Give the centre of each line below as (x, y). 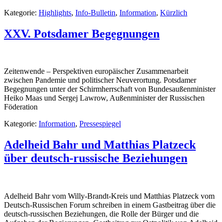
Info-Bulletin (95, 12)
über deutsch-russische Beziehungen (96, 158)
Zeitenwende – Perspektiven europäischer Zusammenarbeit (96, 71)
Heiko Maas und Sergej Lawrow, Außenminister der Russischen (104, 98)
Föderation (21, 107)
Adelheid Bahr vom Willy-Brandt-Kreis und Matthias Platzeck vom (109, 196)
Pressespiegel (100, 124)
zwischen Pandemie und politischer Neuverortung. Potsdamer (100, 80)
